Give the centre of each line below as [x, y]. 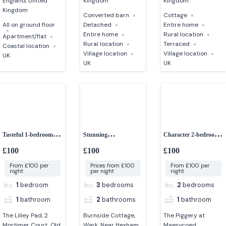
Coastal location [26, 46]
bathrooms [119, 199]
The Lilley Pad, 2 [25, 216]
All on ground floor [29, 25]
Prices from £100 [112, 166]
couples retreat [22, 147]
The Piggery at [184, 216]
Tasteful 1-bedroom [28, 134]
